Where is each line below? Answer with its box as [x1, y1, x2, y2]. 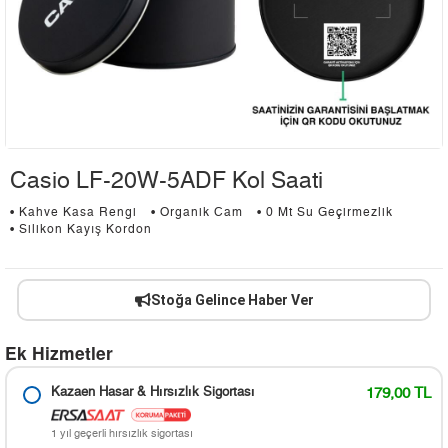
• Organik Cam [151, 207, 243, 219]
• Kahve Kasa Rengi [10, 207, 137, 219]
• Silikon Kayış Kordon [10, 224, 152, 236]
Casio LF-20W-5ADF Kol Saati [10, 170, 323, 194]
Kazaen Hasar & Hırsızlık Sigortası [51, 386, 255, 400]
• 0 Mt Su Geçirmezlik [257, 207, 393, 219]
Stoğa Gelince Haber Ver [150, 292, 314, 309]
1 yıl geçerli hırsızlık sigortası [51, 428, 193, 440]
